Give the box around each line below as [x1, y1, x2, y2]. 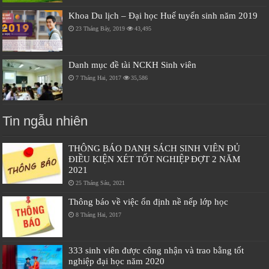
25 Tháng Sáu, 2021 [76, 179, 125, 186]
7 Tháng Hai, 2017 [76, 74, 122, 81]
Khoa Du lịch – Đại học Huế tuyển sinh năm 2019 [68, 10, 258, 21]
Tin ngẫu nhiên [2, 113, 88, 128]
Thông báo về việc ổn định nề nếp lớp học [68, 196, 229, 207]
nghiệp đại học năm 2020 [68, 255, 165, 266]
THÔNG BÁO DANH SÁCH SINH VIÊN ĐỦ [68, 142, 241, 153]
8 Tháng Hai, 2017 [76, 211, 122, 218]
